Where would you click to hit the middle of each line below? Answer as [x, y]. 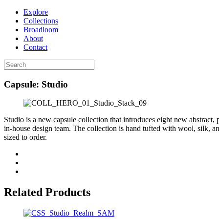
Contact [35, 47]
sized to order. [25, 137]
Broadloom [41, 30]
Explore [36, 12]
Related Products [47, 192]
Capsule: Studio [36, 84]
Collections [41, 21]
